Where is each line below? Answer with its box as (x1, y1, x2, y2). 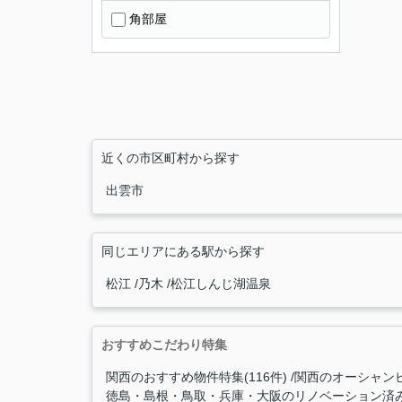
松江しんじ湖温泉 (170, 276, 271, 291)
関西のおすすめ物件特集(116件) (106, 370, 287, 384)
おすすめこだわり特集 (101, 337, 227, 352)
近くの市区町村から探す (101, 151, 240, 165)
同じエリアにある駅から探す (101, 244, 265, 258)
